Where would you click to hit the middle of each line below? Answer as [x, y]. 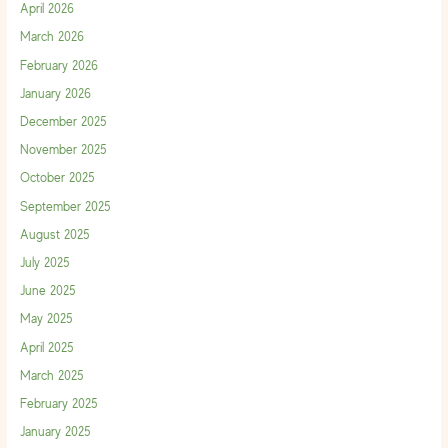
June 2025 [47, 291]
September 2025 [65, 206]
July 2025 [44, 262]
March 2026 [51, 37]
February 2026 [58, 65]
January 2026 [55, 93]
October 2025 [57, 178]
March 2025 [51, 375]
